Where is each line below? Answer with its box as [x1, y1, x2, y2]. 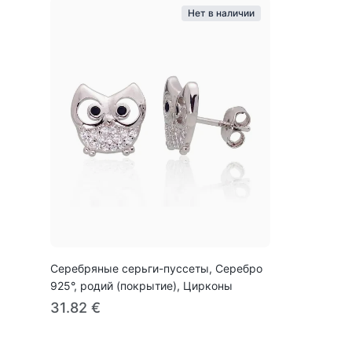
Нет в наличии [188, 6, 255, 19]
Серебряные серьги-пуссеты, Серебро [50, 261, 262, 275]
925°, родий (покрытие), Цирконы [50, 278, 233, 292]
